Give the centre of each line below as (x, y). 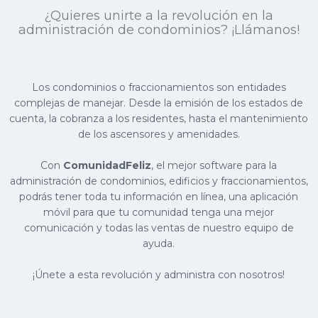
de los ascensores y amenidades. (159, 134)
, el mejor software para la (214, 165)
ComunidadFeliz (108, 165)
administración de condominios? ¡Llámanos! (159, 29)
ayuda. (159, 243)
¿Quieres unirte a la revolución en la (159, 15)
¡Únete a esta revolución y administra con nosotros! (159, 274)
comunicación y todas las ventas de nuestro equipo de (159, 227)
